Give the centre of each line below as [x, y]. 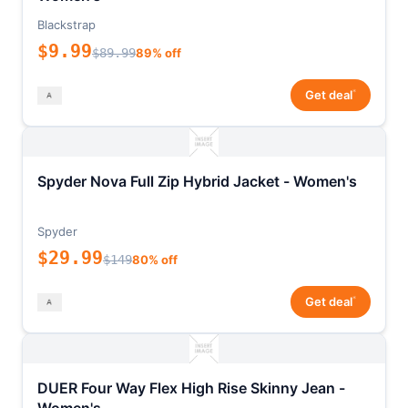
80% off [155, 260]
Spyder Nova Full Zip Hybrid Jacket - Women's [197, 182]
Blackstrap [66, 25]
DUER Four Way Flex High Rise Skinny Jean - [191, 388]
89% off [158, 53]
